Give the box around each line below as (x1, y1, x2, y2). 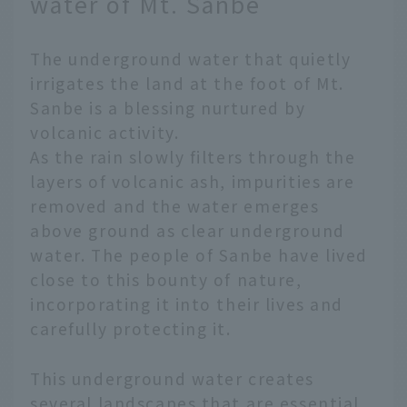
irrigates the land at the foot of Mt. (30, 72, 345, 95)
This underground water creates (30, 366, 315, 390)
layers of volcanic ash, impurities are (30, 170, 355, 194)
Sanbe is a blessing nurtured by (30, 96, 306, 120)
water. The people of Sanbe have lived (30, 243, 369, 267)
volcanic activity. (30, 121, 180, 144)
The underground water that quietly (30, 47, 352, 71)
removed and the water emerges (30, 194, 320, 218)
